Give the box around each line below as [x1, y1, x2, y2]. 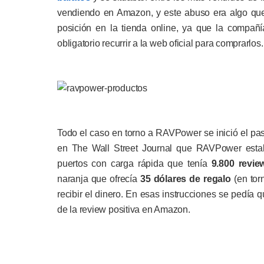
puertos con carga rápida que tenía [57, 159, 212, 169]
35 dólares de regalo [137, 174, 231, 184]
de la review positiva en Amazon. [57, 204, 190, 214]
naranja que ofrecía [57, 174, 137, 184]
